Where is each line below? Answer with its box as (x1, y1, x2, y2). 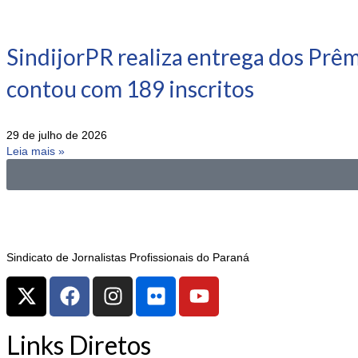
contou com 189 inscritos (6, 74, 254, 102)
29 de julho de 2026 (6, 128, 107, 141)
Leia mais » (6, 144, 65, 157)
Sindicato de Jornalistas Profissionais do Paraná (6, 250, 249, 264)
